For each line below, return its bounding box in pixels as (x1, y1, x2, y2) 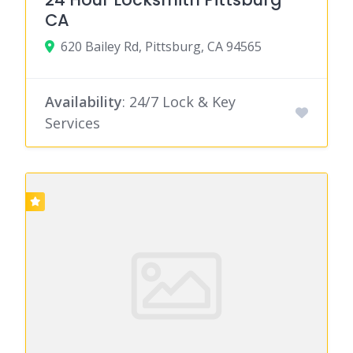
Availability (45, 91, 122, 111)
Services (45, 113, 100, 132)
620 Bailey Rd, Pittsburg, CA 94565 (61, 37, 262, 55)
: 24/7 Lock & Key (122, 91, 236, 111)
